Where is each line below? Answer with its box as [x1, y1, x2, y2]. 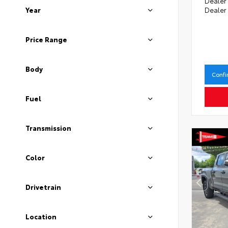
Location [25, 212, 56, 221]
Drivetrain [25, 182, 61, 192]
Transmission [25, 123, 71, 133]
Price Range [25, 35, 67, 44]
